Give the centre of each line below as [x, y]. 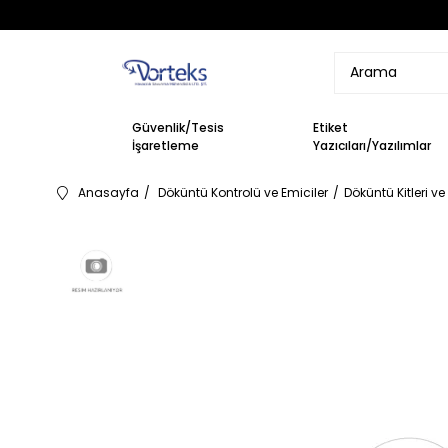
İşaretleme [165, 145]
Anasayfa [108, 192]
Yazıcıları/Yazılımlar [372, 145]
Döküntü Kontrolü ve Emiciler [243, 192]
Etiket [331, 127]
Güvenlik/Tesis [178, 127]
